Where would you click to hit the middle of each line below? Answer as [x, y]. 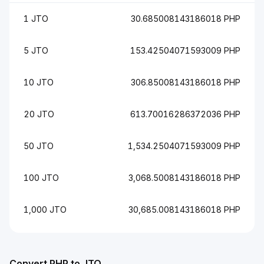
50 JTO [39, 146]
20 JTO [39, 114]
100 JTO [41, 178]
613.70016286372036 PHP [185, 114]
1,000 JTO [45, 209]
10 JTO [39, 82]
